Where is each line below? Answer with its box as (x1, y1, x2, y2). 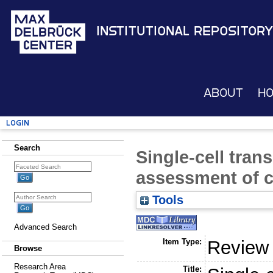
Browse (14, 244, 42, 253)
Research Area (14, 262, 66, 271)
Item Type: (162, 236, 202, 246)
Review (207, 236, 269, 258)
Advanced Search (14, 222, 77, 232)
